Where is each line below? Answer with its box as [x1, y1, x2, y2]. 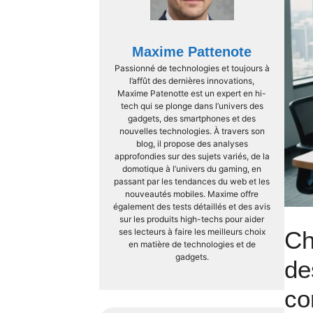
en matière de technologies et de [128, 238, 256, 249]
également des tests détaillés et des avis [113, 201, 270, 212]
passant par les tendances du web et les [114, 175, 270, 187]
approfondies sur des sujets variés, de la [114, 150, 270, 161]
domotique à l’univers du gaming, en [122, 163, 261, 174]
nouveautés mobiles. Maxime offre [125, 188, 259, 199]
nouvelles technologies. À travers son [119, 125, 265, 136]
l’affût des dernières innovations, [129, 75, 254, 86]
